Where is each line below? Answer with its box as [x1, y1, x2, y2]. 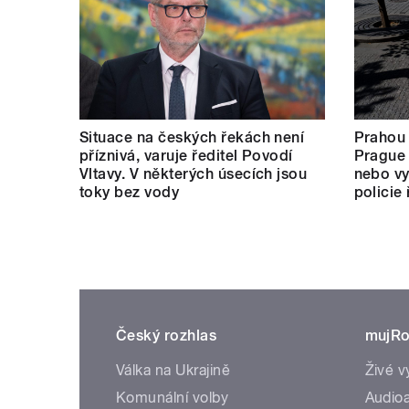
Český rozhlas [116, 326, 217, 344]
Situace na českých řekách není [79, 128, 305, 146]
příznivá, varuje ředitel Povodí [79, 146, 293, 164]
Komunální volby [116, 388, 229, 406]
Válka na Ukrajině [116, 361, 231, 379]
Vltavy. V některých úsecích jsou [79, 164, 308, 183]
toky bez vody [79, 183, 180, 201]
